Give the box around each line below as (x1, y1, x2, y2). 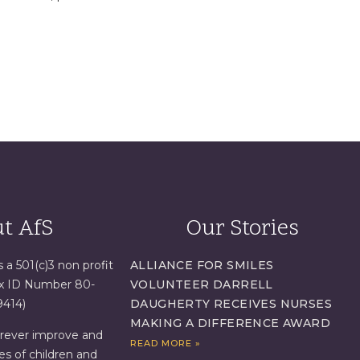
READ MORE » (130, 337, 201, 350)
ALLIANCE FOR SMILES (130, 258, 274, 273)
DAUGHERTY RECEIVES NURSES (130, 297, 332, 312)
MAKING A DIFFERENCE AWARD (130, 316, 330, 331)
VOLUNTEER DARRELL (130, 277, 273, 292)
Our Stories (186, 214, 299, 246)
